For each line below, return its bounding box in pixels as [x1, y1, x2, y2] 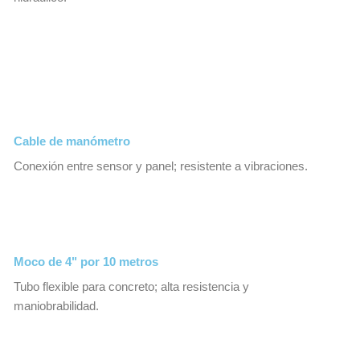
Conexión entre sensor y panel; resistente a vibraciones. [14, 160, 308, 174]
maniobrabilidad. [14, 299, 99, 313]
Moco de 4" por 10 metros [14, 255, 158, 268]
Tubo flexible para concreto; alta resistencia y [14, 280, 249, 293]
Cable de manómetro [14, 135, 130, 149]
